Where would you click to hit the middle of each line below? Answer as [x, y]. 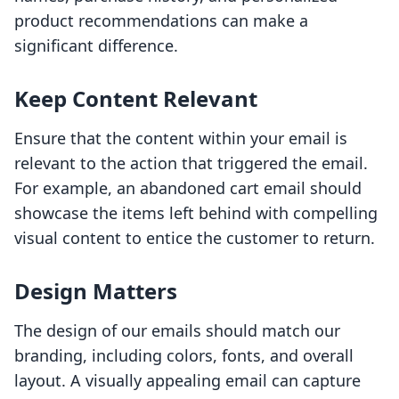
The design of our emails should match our [177, 331]
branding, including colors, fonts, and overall [184, 356]
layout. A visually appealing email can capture [187, 381]
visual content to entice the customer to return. [195, 238]
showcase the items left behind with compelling [196, 213]
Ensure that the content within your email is [181, 138]
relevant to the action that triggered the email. [191, 163]
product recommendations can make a [161, 21]
